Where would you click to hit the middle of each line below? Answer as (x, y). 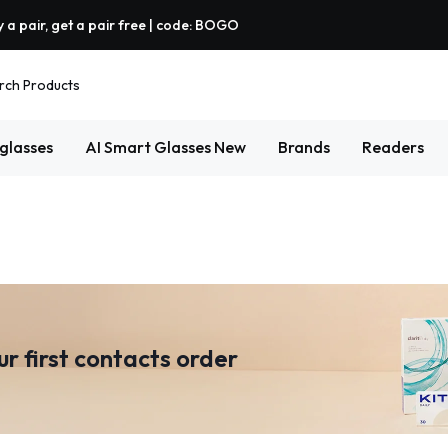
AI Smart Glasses (149, 147)
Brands (303, 147)
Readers (392, 147)
